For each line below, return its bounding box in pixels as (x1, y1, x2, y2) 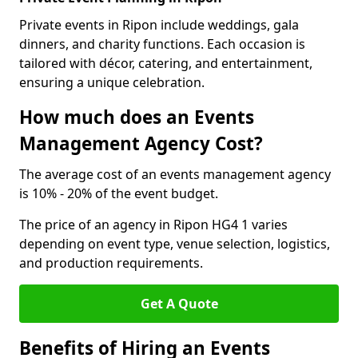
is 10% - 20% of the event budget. (19, 185, 218, 202)
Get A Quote (140, 295, 218, 312)
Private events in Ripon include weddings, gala (19, 16, 299, 34)
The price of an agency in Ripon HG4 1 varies (19, 216, 288, 233)
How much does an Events (19, 105, 254, 129)
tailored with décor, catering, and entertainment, (19, 54, 312, 72)
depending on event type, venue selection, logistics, (19, 235, 330, 253)
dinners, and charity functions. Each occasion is (19, 35, 305, 53)
